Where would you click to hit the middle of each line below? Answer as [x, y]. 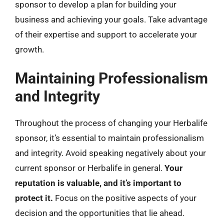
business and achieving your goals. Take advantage [111, 19]
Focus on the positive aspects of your [125, 198]
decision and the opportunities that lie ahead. [100, 213]
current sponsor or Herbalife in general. [90, 168]
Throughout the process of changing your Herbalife [111, 123]
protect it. [34, 198]
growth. [29, 49]
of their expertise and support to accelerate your [106, 34]
